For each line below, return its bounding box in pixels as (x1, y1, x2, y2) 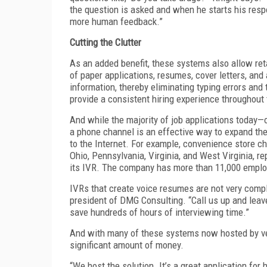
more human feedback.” (70, 15, 163, 27)
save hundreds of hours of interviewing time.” (70, 206, 249, 218)
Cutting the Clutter (70, 36, 141, 48)
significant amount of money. (70, 238, 184, 251)
